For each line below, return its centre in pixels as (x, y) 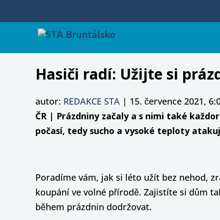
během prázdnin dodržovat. (94, 206)
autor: (49, 101)
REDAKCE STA (92, 101)
